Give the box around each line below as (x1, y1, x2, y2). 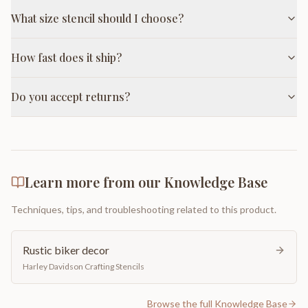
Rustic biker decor (23, 243, 109, 256)
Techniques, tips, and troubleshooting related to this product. (11, 203, 276, 215)
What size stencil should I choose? (11, 11, 184, 25)
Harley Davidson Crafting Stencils (23, 261, 144, 272)
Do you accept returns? (11, 89, 130, 104)
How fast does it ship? (11, 50, 122, 65)
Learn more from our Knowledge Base (25, 173, 267, 191)
